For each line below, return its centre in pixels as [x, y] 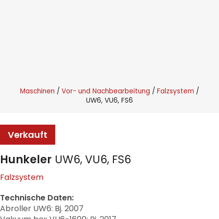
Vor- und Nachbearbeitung [106, 91]
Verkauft [28, 135]
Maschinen [37, 91]
